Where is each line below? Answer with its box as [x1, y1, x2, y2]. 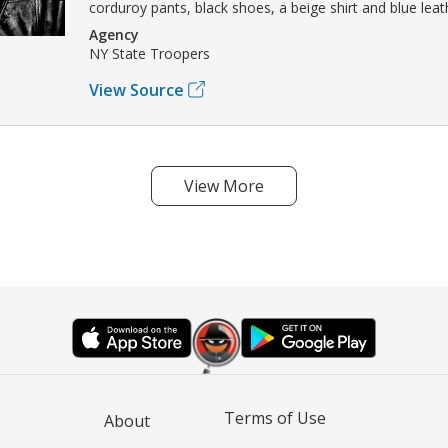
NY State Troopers [89, 43, 210, 63]
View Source [89, 78, 184, 101]
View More [184, 174, 264, 197]
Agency [89, 24, 139, 44]
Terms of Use [224, 406, 326, 429]
